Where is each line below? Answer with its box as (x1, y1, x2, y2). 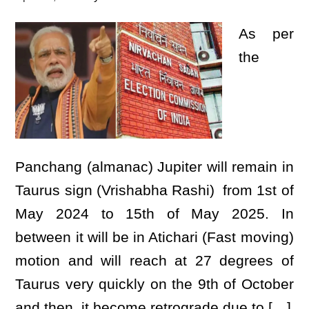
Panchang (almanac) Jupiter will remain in (15, 159, 294, 175)
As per (239, 26, 294, 41)
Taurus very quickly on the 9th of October (15, 276, 294, 292)
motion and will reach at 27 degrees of (15, 252, 294, 268)
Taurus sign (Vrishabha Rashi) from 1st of (15, 182, 294, 198)
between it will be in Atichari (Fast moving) (15, 229, 294, 245)
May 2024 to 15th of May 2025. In (15, 206, 294, 221)
